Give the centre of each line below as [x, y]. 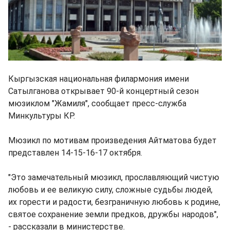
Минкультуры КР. [42, 116]
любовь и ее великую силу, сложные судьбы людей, [110, 189]
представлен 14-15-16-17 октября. [75, 152]
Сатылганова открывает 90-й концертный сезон [103, 91]
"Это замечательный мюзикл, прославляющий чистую [114, 177]
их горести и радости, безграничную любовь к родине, [114, 202]
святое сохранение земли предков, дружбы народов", [113, 214]
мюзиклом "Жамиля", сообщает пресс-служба [97, 103]
